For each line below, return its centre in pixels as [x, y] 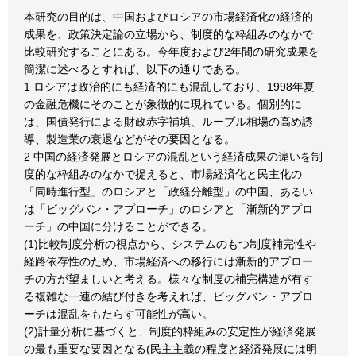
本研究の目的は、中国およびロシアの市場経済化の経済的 [168, 17]
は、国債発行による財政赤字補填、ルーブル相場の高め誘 [168, 122]
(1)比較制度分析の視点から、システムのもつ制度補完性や [170, 244]
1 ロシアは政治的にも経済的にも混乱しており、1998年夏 [169, 87]
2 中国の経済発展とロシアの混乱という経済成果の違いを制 [173, 157]
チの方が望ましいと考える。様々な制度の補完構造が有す [168, 279]
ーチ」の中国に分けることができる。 [118, 226]
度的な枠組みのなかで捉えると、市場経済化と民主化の [163, 174]
